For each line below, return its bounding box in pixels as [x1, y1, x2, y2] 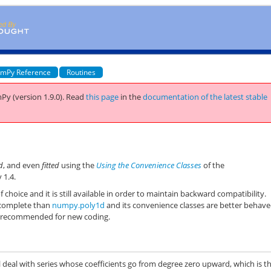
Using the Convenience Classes [96, 159, 202, 171]
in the [120, 91, 143, 102]
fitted [42, 159, 60, 171]
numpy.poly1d [52, 200, 105, 211]
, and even [3, 159, 42, 171]
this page [86, 91, 119, 102]
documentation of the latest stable [143, 91, 268, 102]
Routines [67, 67, 96, 77]
